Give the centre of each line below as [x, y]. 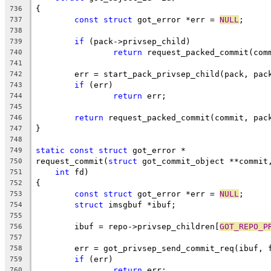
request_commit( [72, 161]
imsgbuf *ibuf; [140, 204]
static [50, 150]
